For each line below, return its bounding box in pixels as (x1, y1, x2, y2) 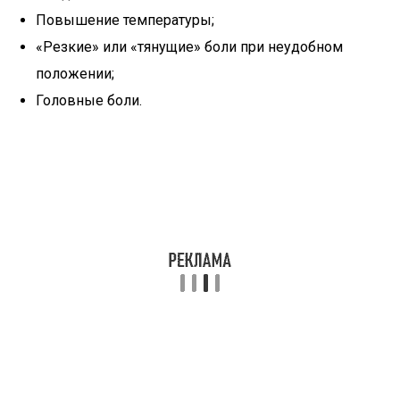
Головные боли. (36, 92, 142, 109)
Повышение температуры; (36, 12, 214, 29)
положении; (36, 65, 114, 82)
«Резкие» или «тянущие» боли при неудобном (36, 38, 343, 55)
